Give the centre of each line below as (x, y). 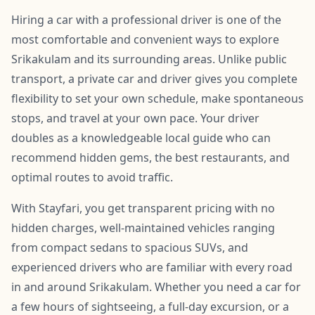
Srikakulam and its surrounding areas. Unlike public (149, 59)
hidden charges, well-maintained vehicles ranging (143, 227)
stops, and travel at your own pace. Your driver (135, 118)
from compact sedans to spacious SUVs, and (130, 247)
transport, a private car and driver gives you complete (154, 78)
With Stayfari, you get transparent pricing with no (143, 208)
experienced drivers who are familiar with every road (152, 267)
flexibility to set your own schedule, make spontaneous (157, 98)
